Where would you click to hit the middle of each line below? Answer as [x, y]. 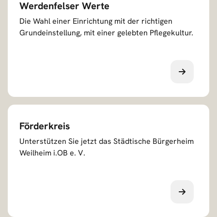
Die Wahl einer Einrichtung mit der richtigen [96, 21]
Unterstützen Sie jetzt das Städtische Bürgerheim [107, 141]
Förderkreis [45, 126]
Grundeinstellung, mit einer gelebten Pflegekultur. [106, 32]
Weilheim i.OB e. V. [52, 153]
